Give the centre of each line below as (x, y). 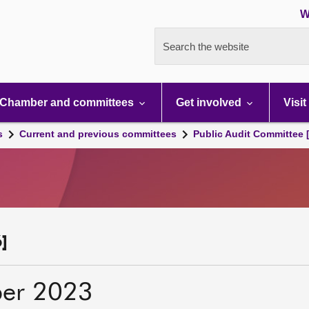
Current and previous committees (98, 134)
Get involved (210, 102)
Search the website (206, 47)
